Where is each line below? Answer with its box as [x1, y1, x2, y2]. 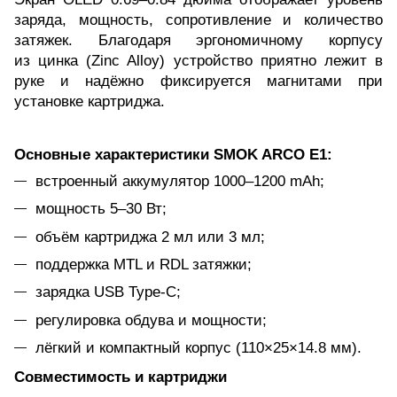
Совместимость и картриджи [14, 369, 227, 386]
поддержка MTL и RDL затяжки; [35, 255, 252, 273]
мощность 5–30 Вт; [35, 200, 167, 218]
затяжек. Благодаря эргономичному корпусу [14, 31, 383, 49]
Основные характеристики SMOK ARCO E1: [14, 145, 332, 163]
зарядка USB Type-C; [35, 284, 181, 301]
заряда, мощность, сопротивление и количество [14, 11, 383, 28]
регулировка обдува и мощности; [35, 311, 267, 329]
